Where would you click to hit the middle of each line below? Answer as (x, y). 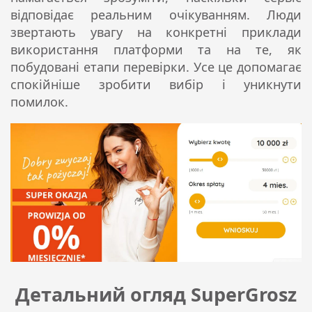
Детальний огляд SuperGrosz (156, 295)
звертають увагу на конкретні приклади (156, 32)
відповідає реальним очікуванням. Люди (156, 15)
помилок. (39, 102)
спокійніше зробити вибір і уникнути (156, 85)
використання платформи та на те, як (156, 50)
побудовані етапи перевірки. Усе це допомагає (156, 67)
